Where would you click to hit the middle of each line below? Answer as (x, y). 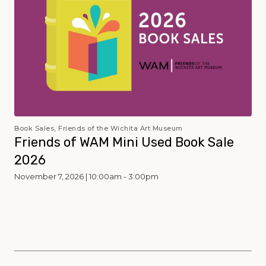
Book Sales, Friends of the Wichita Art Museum (99, 129)
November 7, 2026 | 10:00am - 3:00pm (86, 177)
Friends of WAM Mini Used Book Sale (124, 142)
